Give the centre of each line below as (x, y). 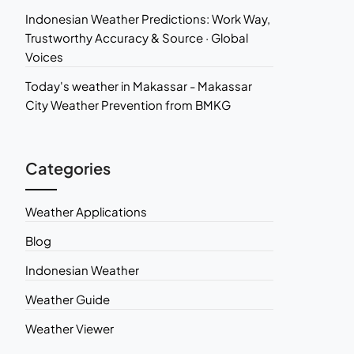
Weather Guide (67, 299)
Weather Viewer (69, 328)
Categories (68, 168)
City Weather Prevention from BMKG (128, 105)
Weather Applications (86, 211)
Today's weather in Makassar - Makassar (138, 86)
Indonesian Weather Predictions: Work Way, (147, 19)
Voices (44, 56)
